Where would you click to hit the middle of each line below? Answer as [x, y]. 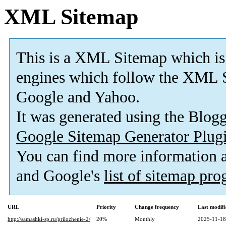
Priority [106, 207]
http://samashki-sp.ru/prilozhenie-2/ [49, 219]
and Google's [60, 176]
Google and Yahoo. [78, 97]
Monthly [145, 219]
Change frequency [157, 207]
